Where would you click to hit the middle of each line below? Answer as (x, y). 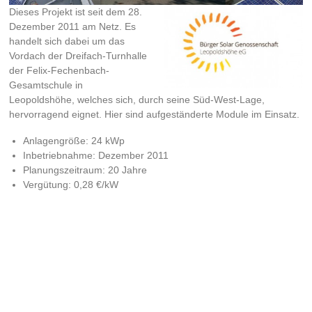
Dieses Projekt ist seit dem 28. (76, 12)
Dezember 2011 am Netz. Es (73, 27)
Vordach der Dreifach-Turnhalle (78, 56)
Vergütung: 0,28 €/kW (71, 185)
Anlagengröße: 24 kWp (74, 141)
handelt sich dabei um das (67, 41)
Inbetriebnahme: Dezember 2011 (96, 156)
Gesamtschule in (46, 85)
